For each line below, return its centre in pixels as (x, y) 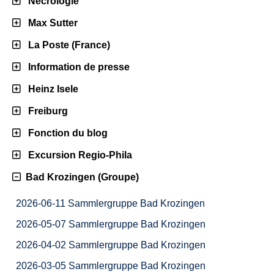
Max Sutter (50, 23)
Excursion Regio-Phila (78, 155)
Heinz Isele (51, 89)
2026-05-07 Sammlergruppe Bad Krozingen (111, 224)
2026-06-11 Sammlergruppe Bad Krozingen (110, 204)
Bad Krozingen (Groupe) (80, 177)
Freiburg (46, 111)
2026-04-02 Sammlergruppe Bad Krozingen (111, 245)
